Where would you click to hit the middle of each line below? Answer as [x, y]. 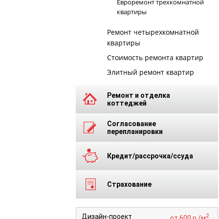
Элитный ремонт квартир [150, 72]
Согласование [131, 124]
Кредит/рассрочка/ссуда [150, 156]
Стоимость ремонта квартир [155, 57]
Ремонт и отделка [138, 95]
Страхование [129, 184]
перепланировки [135, 131]
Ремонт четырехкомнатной [153, 32]
